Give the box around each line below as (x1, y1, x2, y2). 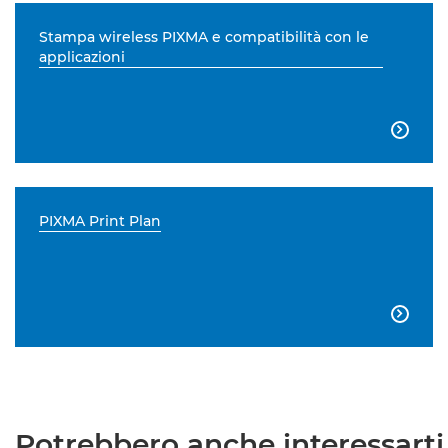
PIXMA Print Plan (39, 212, 161, 230)
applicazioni (39, 48, 125, 66)
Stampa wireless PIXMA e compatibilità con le (39, 28, 369, 46)
